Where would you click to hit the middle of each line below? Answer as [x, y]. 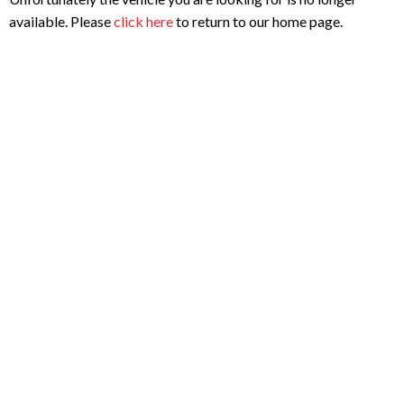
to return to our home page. [258, 21]
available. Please [61, 21]
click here [143, 21]
